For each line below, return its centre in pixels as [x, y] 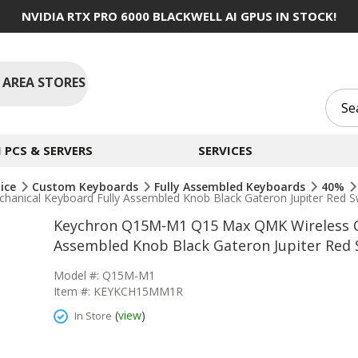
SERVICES [225, 150]
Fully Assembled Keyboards [231, 187]
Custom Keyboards [87, 187]
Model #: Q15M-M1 [104, 275]
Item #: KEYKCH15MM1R [118, 291]
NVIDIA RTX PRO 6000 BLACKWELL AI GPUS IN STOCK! [179, 16]
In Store [93, 316]
